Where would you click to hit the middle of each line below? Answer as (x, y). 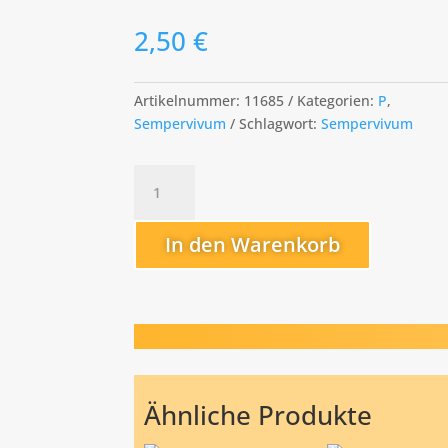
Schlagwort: (280, 124)
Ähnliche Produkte (258, 415)
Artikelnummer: (189, 101)
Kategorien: (338, 101)
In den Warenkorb (253, 244)
